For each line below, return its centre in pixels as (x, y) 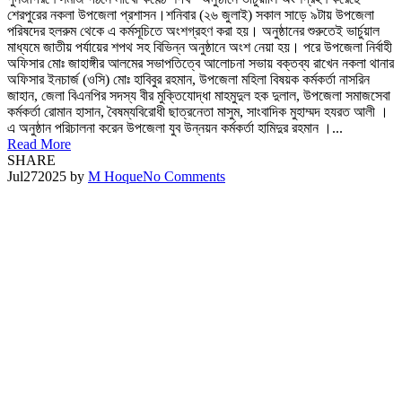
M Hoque (115, 177)
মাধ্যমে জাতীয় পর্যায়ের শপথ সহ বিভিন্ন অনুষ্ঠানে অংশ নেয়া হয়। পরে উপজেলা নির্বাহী (200, 48)
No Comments (184, 177)
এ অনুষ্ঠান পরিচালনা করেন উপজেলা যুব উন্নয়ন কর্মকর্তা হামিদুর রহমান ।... (175, 128)
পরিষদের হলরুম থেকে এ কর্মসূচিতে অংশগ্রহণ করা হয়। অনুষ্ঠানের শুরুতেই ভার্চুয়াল (193, 31)
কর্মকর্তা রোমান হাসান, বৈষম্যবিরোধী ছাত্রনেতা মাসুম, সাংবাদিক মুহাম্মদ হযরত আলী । (198, 112)
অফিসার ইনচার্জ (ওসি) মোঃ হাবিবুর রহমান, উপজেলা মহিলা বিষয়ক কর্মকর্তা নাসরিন (188, 80)
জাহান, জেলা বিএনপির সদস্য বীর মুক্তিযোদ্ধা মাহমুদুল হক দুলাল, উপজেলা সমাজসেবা (199, 96)
